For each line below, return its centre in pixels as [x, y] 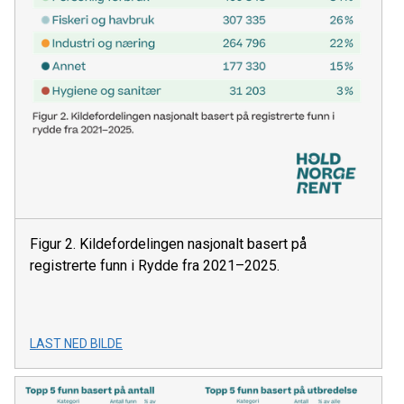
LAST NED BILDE [76, 344]
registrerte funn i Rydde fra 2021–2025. [155, 266]
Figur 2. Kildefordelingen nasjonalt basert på [168, 244]
